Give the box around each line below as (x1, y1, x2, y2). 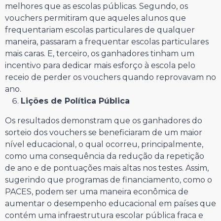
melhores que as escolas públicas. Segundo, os (5, 1, 188, 11)
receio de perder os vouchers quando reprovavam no (5, 72, 216, 82)
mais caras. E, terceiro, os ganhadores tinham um (5, 48, 194, 58)
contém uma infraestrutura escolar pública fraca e (5, 210, 203, 220)
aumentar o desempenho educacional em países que (5, 198, 216, 208)
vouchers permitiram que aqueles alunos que (5, 13, 186, 23)
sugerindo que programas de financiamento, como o (5, 175, 212, 184)
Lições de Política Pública (21, 96, 130, 106)
